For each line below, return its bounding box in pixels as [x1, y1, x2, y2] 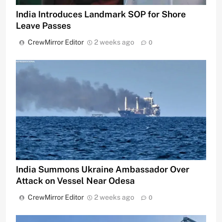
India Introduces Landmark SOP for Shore [16, 9, 186, 20]
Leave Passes [16, 20, 71, 31]
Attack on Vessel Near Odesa [16, 175, 135, 186]
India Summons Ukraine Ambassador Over [16, 164, 189, 174]
